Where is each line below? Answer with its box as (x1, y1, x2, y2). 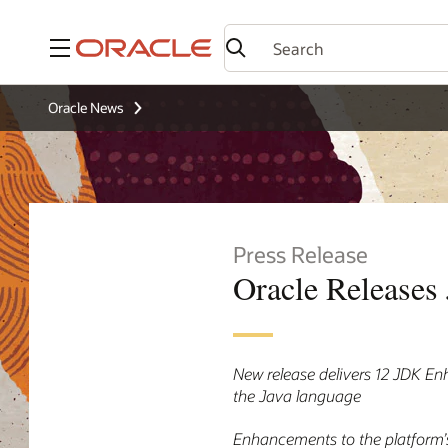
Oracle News (48, 98, 124, 117)
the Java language (233, 384, 361, 406)
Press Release (233, 240, 368, 269)
